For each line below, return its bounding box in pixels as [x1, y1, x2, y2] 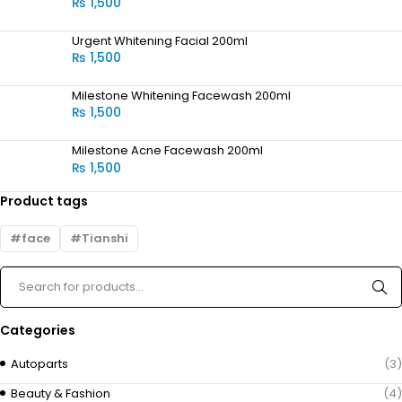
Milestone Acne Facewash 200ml [72, 142, 263, 160]
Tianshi [82, 229, 128, 247]
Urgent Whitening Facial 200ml [72, 31, 248, 49]
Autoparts [11, 354, 68, 372]
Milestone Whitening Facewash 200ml [72, 86, 291, 104]
